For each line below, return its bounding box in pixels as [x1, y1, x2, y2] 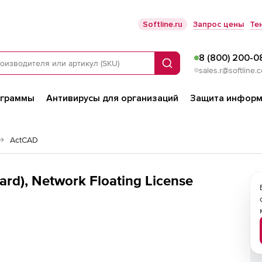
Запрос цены [193, 19, 244, 29]
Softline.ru [143, 19, 182, 29]
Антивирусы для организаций [46, 92, 178, 104]
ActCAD [10, 135, 38, 144]
